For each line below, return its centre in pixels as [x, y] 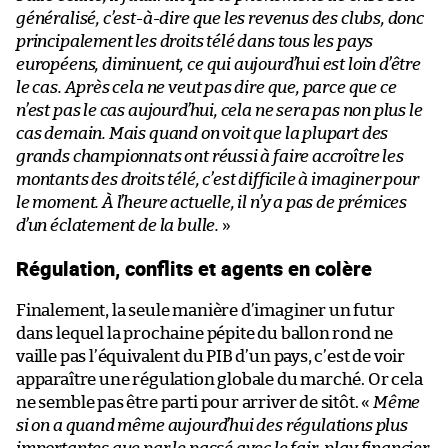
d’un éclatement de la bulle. [117, 225]
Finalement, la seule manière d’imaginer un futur [205, 310]
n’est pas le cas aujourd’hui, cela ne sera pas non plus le [219, 110]
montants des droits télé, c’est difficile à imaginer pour [217, 179]
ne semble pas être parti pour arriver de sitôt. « [195, 402]
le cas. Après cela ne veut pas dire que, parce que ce [206, 87]
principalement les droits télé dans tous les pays [195, 41]
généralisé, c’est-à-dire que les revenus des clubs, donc [220, 18]
